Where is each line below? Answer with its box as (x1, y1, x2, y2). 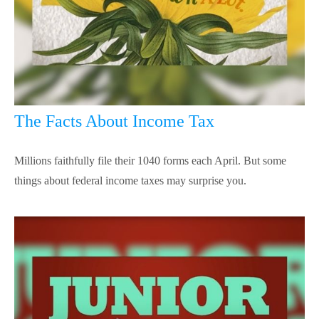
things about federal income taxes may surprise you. (14, 174, 246, 187)
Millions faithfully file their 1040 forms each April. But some (14, 155, 286, 167)
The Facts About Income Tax (14, 112, 214, 131)
